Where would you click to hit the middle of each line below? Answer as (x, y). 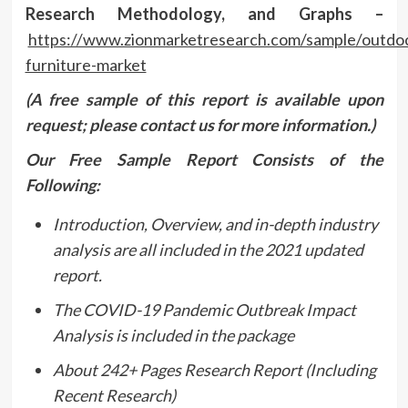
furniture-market (86, 64)
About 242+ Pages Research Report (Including (214, 369)
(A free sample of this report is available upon (204, 99)
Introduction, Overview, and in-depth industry (215, 224)
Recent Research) (114, 395)
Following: (62, 184)
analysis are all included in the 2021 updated (208, 249)
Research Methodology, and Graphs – (204, 13)
